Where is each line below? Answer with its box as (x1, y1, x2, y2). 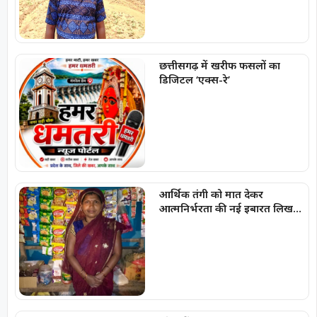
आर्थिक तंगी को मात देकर (158, 186, 263, 201)
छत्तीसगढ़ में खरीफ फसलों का (158, 58, 280, 73)
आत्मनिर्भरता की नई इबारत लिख (158, 200, 293, 215)
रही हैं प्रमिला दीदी (158, 214, 232, 229)
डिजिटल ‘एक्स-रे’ (158, 72, 230, 87)
